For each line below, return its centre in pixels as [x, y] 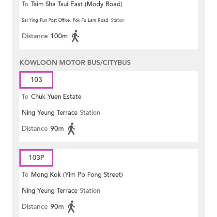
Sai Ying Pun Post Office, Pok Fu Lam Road [65, 21]
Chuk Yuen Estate [56, 97]
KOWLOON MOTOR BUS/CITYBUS [75, 63]
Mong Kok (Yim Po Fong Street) [77, 175]
